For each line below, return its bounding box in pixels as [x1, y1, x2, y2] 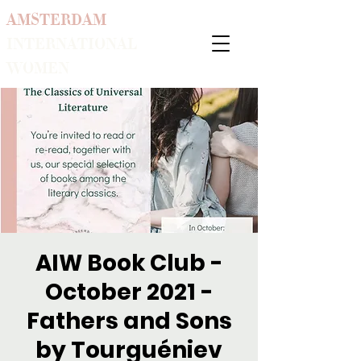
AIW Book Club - [35, 247, 223, 279]
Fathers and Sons [26, 305, 232, 337]
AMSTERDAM [6, 9, 106, 31]
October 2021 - [44, 276, 214, 308]
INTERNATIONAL [6, 33, 137, 55]
